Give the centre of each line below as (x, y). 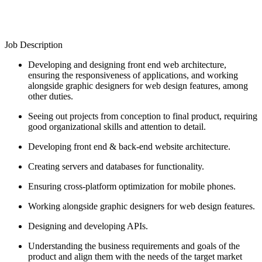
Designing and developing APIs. (88, 226)
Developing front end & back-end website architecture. (129, 146)
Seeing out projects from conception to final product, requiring (143, 116)
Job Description (34, 44)
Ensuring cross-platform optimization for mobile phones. (132, 186)
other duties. (51, 96)
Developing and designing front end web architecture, (127, 64)
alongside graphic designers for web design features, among (138, 85)
